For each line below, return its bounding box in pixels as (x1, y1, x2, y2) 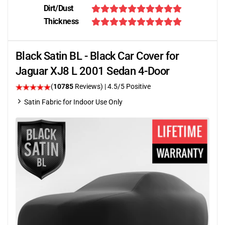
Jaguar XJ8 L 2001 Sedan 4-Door (16, 65, 170, 77)
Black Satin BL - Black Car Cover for (16, 50, 179, 62)
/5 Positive (118, 82, 151, 90)
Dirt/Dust (43, 4, 73, 13)
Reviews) (73, 82, 104, 90)
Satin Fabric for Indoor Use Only (24, 98, 123, 106)
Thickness (43, 17, 79, 26)
